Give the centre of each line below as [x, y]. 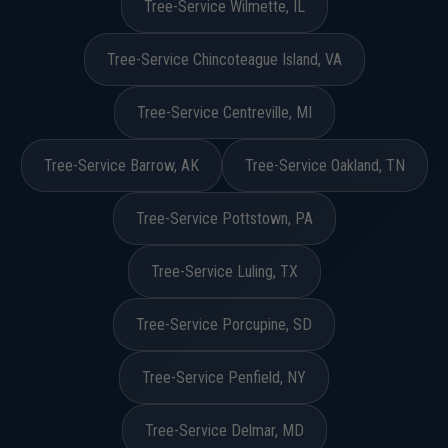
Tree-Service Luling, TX [224, 271]
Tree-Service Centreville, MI [224, 112]
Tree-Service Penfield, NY [224, 377]
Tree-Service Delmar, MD [224, 430]
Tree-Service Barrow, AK [121, 165]
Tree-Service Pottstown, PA [224, 218]
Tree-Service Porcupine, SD [224, 324]
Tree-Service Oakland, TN [324, 165]
